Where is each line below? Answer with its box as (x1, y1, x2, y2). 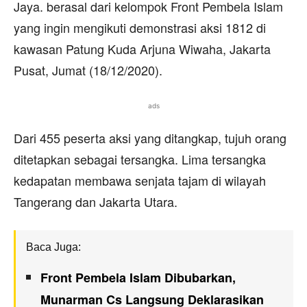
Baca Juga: (26, 241, 81, 253)
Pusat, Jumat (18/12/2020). (14, 61, 162, 79)
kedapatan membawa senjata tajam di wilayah (14, 171, 266, 189)
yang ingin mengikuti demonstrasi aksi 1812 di (14, 19, 266, 36)
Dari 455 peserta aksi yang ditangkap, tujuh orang (14, 129, 286, 147)
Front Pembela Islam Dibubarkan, (40, 269, 236, 286)
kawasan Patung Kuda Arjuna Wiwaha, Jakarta (14, 40, 271, 58)
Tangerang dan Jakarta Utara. (14, 193, 177, 210)
